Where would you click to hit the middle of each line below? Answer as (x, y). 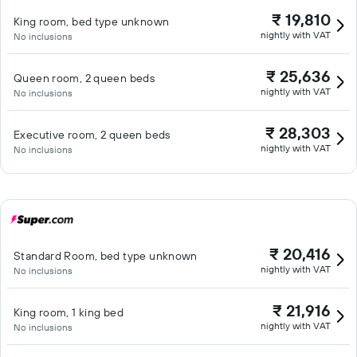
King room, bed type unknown (92, 22)
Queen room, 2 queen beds (84, 78)
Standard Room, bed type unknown (106, 256)
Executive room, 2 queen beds (92, 135)
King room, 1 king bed (69, 312)
